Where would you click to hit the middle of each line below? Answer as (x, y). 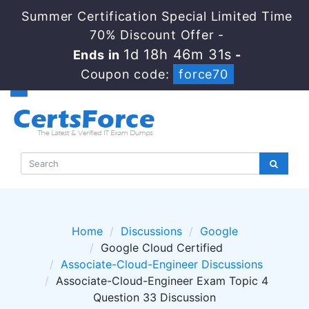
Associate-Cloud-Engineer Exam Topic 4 (162, 281)
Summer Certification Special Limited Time (157, 16)
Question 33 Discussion (154, 297)
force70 (203, 74)
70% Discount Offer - (157, 35)
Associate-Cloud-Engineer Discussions (162, 264)
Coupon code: (127, 74)
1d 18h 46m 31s (178, 54)
